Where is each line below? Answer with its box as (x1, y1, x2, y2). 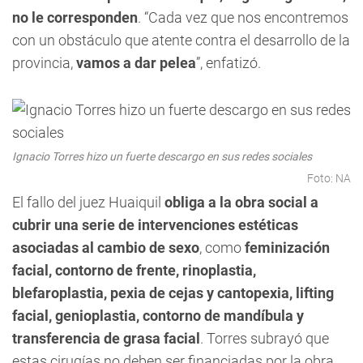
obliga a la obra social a (164, 194, 318, 211)
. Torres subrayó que (200, 330, 329, 347)
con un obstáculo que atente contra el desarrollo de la (12, 32, 350, 49)
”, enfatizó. (196, 54, 261, 71)
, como (199, 239, 245, 256)
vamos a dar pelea (76, 54, 196, 71)
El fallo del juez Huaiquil (12, 194, 164, 211)
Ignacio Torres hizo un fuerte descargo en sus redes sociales (12, 150, 312, 163)
